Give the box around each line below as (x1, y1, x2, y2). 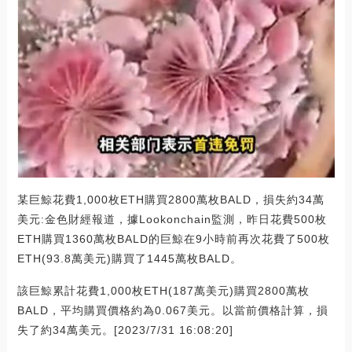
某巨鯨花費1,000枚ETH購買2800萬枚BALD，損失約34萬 (16, 192, 324, 206)
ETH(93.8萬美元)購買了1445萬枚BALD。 (16, 251, 242, 265)
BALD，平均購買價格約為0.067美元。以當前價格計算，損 (16, 303, 328, 317)
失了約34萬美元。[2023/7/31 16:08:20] (16, 323, 233, 336)
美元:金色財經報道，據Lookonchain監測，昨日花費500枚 (16, 212, 327, 225)
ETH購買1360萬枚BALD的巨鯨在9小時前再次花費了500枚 (16, 232, 330, 245)
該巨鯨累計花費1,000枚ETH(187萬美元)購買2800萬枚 (16, 284, 310, 297)
